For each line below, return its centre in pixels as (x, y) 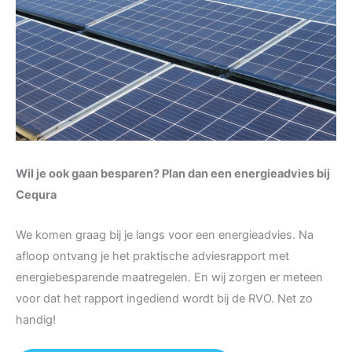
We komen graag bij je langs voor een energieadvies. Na (165, 235)
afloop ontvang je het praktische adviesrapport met (152, 256)
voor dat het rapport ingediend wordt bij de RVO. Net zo (164, 298)
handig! (36, 319)
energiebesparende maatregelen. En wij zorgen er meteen (169, 277)
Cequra (36, 195)
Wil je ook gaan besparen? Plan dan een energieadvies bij (173, 174)
